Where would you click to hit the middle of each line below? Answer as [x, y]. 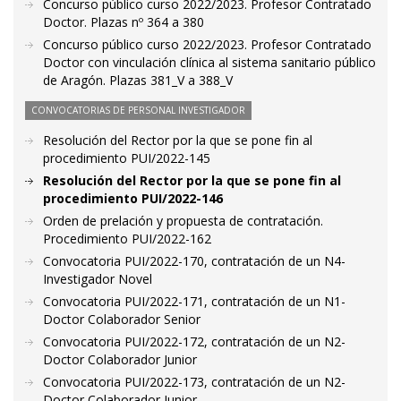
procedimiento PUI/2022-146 [133, 198]
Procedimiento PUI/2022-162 [127, 239]
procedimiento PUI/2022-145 [127, 158]
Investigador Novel [98, 279]
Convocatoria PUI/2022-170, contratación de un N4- [194, 261]
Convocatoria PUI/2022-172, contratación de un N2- [194, 341]
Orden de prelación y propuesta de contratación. [183, 221]
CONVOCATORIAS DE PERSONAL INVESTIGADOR [138, 110]
